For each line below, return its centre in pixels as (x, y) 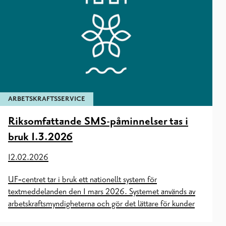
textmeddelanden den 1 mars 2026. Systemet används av (102, 191)
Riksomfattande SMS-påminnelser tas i (98, 121)
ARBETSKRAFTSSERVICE (47, 99)
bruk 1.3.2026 (40, 137)
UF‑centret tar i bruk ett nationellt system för (82, 179)
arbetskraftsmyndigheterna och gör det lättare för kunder (101, 204)
